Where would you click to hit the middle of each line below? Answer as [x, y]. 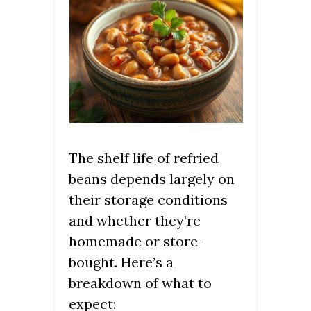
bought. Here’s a [121, 262]
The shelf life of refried [144, 158]
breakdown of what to [140, 283]
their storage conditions [148, 199]
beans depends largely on [152, 178]
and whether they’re [135, 220]
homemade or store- [136, 241]
